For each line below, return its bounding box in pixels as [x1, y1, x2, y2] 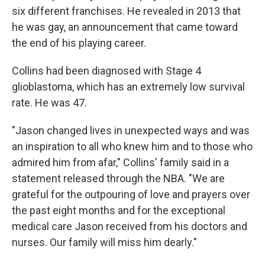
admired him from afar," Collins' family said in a [12, 156, 229, 169]
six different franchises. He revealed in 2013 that [12, 5, 241, 17]
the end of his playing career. [12, 37, 146, 49]
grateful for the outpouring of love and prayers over [12, 188, 250, 201]
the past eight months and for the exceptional [12, 204, 225, 216]
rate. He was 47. [12, 96, 87, 109]
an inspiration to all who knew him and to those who [12, 140, 253, 153]
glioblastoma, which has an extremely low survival [12, 80, 245, 93]
